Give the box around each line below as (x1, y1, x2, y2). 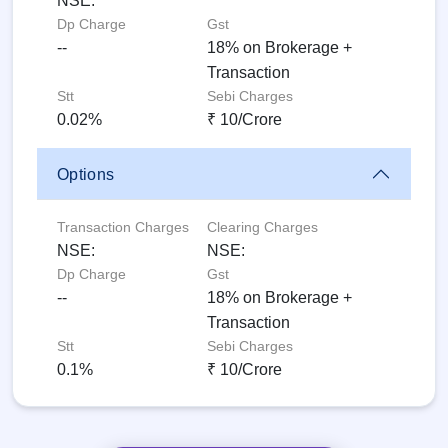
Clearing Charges (207, 219, 318, 236)
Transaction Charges (57, 219, 189, 236)
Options (57, 165, 115, 183)
